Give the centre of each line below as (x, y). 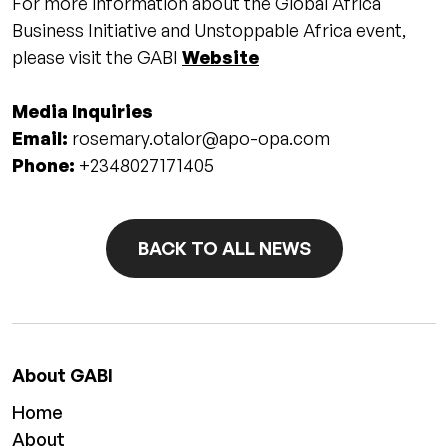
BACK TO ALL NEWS (224, 248)
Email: (40, 138)
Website (220, 57)
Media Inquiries (82, 111)
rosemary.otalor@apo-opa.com (201, 138)
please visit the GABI (97, 57)
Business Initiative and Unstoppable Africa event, (209, 30)
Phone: (43, 165)
